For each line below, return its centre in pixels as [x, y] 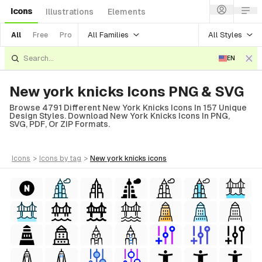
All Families [108, 35]
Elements [127, 12]
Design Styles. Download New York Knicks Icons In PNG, [120, 116]
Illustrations [70, 12]
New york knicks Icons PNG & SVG [127, 92]
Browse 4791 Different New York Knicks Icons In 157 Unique [128, 108]
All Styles [225, 35]
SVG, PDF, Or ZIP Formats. [60, 124]
